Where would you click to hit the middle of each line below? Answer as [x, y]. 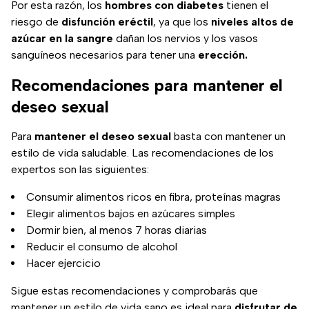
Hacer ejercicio [63, 263]
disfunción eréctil [107, 22]
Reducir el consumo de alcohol [102, 247]
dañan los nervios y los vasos [186, 39]
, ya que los [182, 22]
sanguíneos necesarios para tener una [104, 55]
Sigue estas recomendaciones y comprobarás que [134, 291]
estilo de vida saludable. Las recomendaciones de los [142, 153]
